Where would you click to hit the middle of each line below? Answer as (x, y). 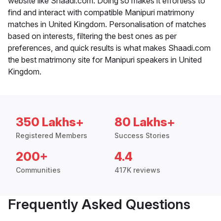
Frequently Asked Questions (99, 204)
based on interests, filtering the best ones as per (92, 36)
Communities (38, 170)
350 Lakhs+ (50, 122)
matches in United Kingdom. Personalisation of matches (107, 24)
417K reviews (137, 170)
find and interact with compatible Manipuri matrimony (101, 12)
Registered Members (52, 135)
